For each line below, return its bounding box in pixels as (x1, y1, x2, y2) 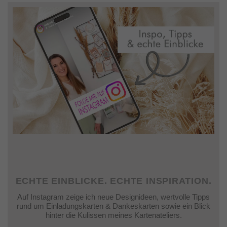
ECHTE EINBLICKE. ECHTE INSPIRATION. (15, 176, 212, 186)
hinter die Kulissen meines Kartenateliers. (45, 211, 182, 220)
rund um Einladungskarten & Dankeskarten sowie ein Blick (17, 202, 210, 211)
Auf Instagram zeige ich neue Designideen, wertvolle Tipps (17, 193, 210, 202)
